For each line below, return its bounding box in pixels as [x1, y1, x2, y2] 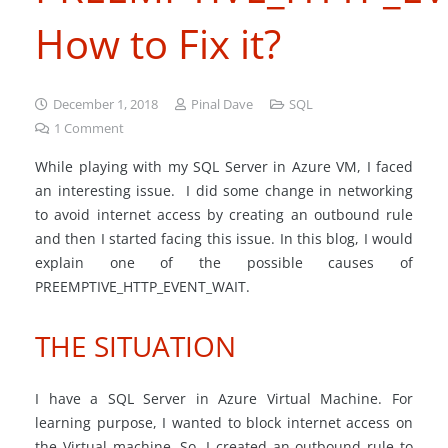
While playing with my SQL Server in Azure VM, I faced [35, 157, 413, 176]
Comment [64, 120, 125, 137]
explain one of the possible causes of [35, 253, 413, 272]
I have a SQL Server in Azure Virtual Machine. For [35, 389, 413, 408]
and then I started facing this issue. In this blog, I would [35, 229, 413, 248]
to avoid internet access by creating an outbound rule [35, 205, 413, 224]
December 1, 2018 [53, 96, 159, 113]
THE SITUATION [35, 327, 236, 365]
